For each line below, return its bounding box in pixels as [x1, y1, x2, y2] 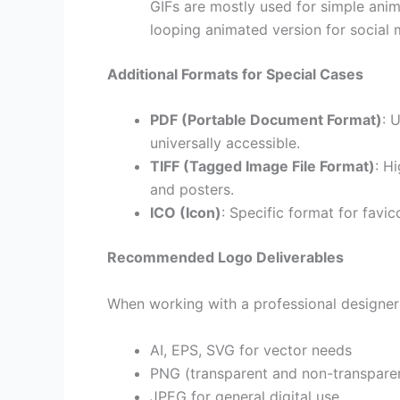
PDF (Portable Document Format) [150, 111, 382, 129]
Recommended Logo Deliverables [107, 248, 344, 267]
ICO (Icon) [150, 204, 221, 222]
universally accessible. [150, 134, 300, 153]
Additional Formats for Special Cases [107, 64, 363, 83]
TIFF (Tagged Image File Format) [150, 157, 375, 176]
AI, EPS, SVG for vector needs [150, 340, 352, 359]
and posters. [150, 180, 234, 199]
